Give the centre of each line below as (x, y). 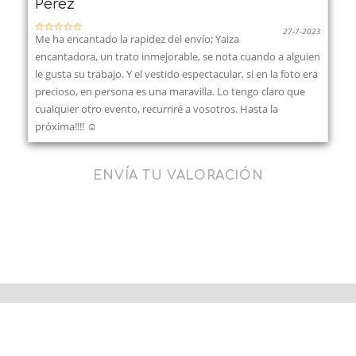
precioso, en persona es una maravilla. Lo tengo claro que (170, 91)
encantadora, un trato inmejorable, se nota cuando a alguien (178, 56)
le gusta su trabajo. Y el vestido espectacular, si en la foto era (176, 74)
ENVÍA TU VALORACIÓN (178, 175)
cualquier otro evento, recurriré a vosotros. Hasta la (157, 108)
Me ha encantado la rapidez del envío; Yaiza (137, 39)
